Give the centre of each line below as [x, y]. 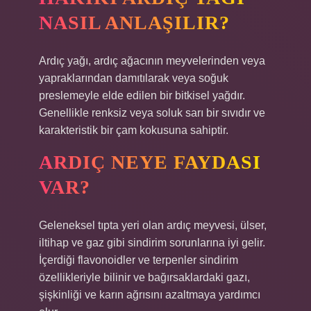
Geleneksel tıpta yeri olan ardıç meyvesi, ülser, [153, 225]
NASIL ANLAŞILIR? [134, 23]
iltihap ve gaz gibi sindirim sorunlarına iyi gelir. [152, 243]
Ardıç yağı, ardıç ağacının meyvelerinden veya [152, 61]
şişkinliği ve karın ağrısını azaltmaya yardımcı [150, 295]
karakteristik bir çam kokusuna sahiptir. [134, 130]
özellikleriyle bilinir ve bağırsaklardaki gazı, [144, 277]
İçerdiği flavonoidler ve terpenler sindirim [138, 260]
